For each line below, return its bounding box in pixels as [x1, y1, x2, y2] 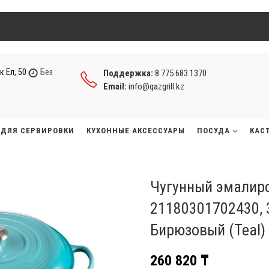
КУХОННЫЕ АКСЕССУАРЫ [86, 126, 185, 135]
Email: [103, 80, 128, 92]
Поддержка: [103, 67, 155, 79]
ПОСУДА [197, 126, 230, 135]
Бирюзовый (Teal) [150, 221, 265, 239]
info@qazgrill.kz [128, 80, 184, 92]
